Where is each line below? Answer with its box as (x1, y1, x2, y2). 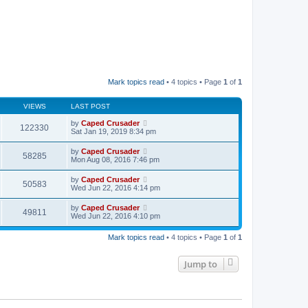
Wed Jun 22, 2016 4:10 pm (71, 212, 160, 220)
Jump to (184, 258, 217, 270)
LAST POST (71, 102, 110, 110)
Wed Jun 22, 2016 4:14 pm (71, 184, 160, 192)
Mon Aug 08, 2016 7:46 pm (71, 155, 159, 164)
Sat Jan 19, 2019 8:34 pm (71, 127, 156, 135)
